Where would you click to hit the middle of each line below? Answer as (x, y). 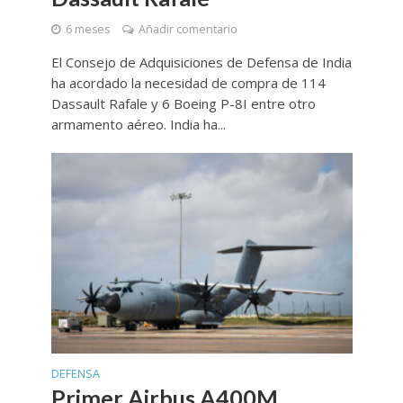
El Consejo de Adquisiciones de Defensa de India (201, 62)
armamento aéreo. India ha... (138, 124)
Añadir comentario (188, 29)
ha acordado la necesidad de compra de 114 (188, 82)
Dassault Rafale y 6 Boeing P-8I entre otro (183, 103)
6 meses (87, 29)
